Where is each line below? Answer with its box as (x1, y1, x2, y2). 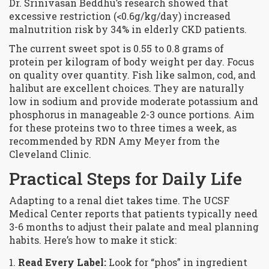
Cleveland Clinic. (9, 148, 91, 161)
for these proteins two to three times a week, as (9, 121, 237, 134)
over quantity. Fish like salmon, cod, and (59, 68, 256, 82)
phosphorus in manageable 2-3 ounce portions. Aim (9, 108, 255, 121)
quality (23, 68, 59, 82)
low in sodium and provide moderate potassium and (9, 95, 258, 108)
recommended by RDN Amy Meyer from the (9, 134, 220, 148)
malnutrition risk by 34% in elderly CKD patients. (9, 23, 247, 36)
